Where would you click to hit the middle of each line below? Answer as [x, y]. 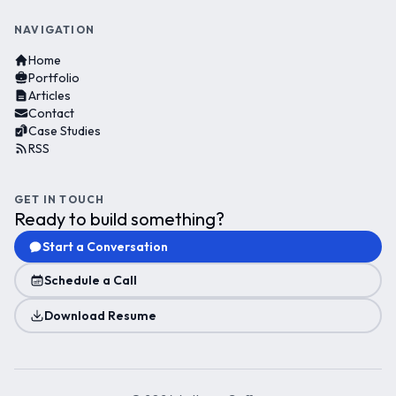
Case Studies [65, 131]
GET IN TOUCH [60, 199]
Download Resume [100, 316]
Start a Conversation [105, 247]
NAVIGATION [54, 30]
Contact [51, 113]
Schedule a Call [91, 280]
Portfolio [54, 78]
